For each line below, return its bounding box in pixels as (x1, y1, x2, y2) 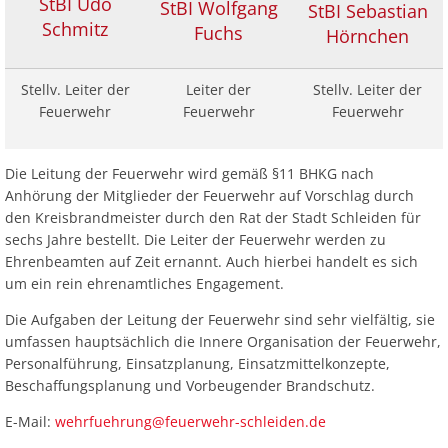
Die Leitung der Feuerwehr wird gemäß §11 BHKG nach (5, 164, 374, 183)
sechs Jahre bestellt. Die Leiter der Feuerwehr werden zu (5, 230, 386, 249)
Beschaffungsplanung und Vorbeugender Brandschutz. (5, 376, 375, 395)
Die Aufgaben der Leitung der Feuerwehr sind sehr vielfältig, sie (5, 310, 435, 329)
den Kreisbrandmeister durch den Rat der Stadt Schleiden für (5, 208, 421, 227)
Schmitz (42, 16, 108, 41)
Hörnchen (326, 24, 409, 49)
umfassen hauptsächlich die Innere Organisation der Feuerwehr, (5, 332, 441, 351)
